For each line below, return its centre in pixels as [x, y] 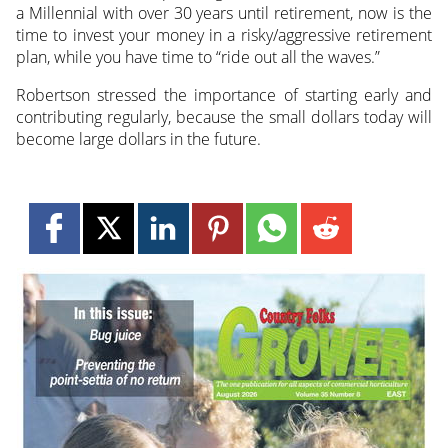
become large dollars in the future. [138, 139]
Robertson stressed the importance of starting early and [224, 95]
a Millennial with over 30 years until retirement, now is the [224, 13]
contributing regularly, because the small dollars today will [224, 117]
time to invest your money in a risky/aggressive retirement [224, 35]
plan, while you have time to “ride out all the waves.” [197, 57]
